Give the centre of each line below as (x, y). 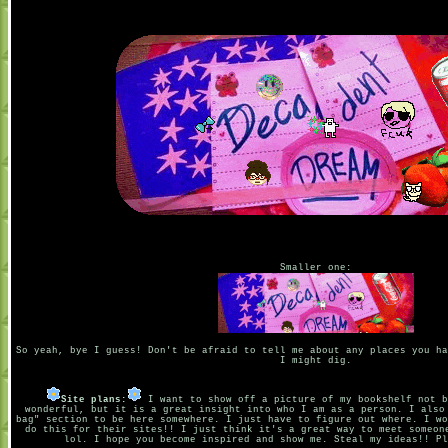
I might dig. (316, 361)
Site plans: (94, 400)
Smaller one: (316, 268)
